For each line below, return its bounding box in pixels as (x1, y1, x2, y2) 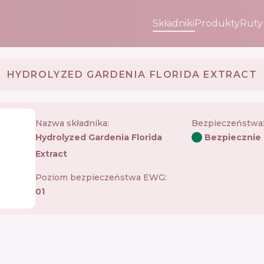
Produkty (194, 18, 240, 29)
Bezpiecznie (204, 131, 261, 143)
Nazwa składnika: (35, 117, 109, 128)
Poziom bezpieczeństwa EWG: (35, 171, 167, 183)
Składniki (153, 18, 194, 29)
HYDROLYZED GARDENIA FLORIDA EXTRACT (6, 68, 258, 80)
